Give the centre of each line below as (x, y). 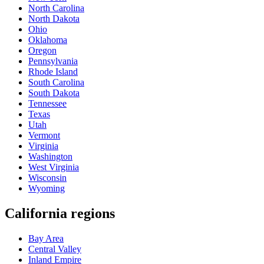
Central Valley (55, 249)
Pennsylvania (53, 61)
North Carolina (56, 8)
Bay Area (46, 239)
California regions (60, 214)
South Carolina (56, 82)
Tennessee (47, 104)
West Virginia (54, 167)
